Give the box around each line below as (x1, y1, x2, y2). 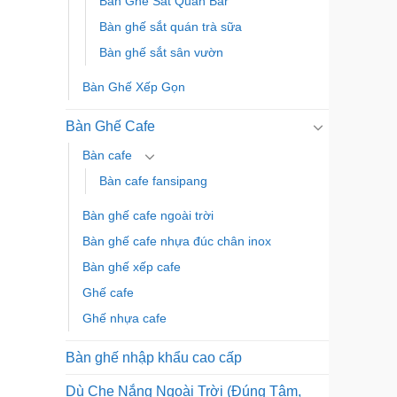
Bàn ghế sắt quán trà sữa (98, 19, 242, 35)
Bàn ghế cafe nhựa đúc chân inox (82, 234, 271, 249)
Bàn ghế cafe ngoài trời (82, 208, 214, 223)
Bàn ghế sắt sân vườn (98, 45, 223, 60)
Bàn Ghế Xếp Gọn (82, 80, 185, 95)
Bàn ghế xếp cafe (82, 260, 181, 275)
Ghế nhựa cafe (82, 311, 167, 326)
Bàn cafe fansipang (98, 174, 207, 189)
